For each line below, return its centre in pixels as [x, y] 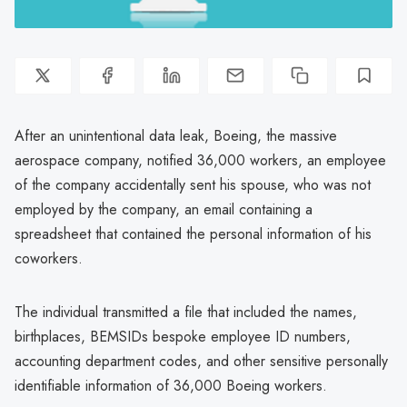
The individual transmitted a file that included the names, [186, 312]
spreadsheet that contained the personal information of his [193, 233]
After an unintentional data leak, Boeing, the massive [176, 135]
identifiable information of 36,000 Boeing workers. [171, 385]
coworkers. [49, 258]
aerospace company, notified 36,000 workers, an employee [200, 160]
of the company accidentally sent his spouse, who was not [193, 184]
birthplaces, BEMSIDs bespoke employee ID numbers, [183, 336]
